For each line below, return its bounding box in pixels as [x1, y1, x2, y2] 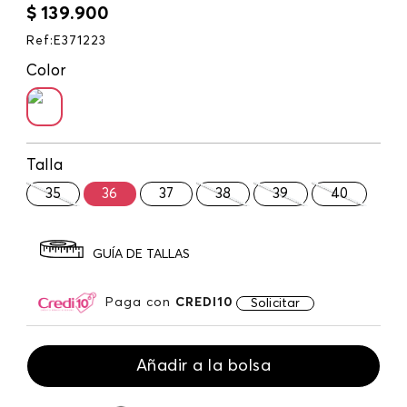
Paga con [105, 295, 175, 309]
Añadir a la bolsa [135, 357, 272, 374]
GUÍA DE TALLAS [93, 248, 190, 262]
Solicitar [251, 296, 301, 310]
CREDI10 [175, 295, 233, 309]
